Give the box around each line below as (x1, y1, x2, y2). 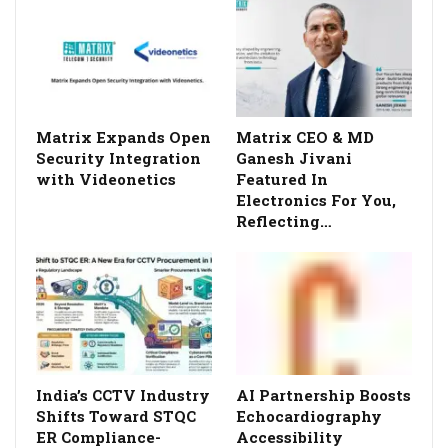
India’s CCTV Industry (36, 384, 210, 405)
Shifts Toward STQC (36, 405, 196, 426)
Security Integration (36, 147, 201, 168)
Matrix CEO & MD (236, 126, 374, 147)
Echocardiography (236, 405, 382, 426)
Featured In (236, 168, 328, 189)
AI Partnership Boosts (236, 384, 411, 405)
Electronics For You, (236, 189, 396, 210)
